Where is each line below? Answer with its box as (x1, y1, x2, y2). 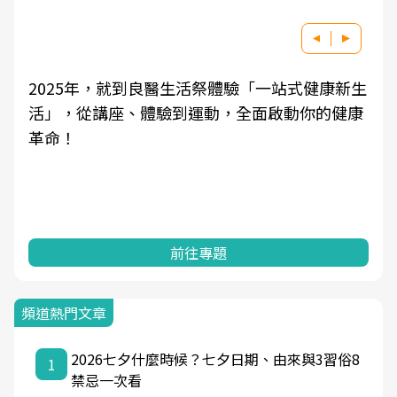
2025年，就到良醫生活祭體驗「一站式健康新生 (28, 76, 367, 100)
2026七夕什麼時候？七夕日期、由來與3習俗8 (71, 348, 360, 370)
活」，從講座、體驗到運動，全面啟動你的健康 (28, 101, 363, 125)
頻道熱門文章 (21, 302, 106, 324)
